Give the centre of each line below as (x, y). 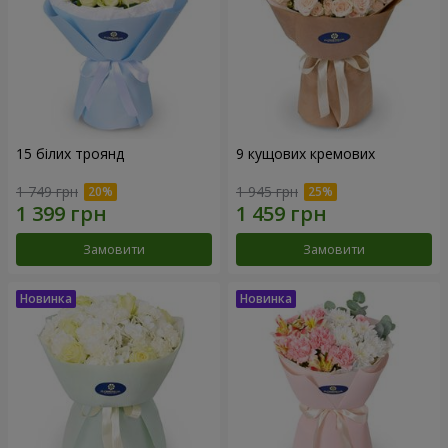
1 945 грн (267, 192)
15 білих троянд (70, 153)
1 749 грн (47, 192)
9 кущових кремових (305, 153)
